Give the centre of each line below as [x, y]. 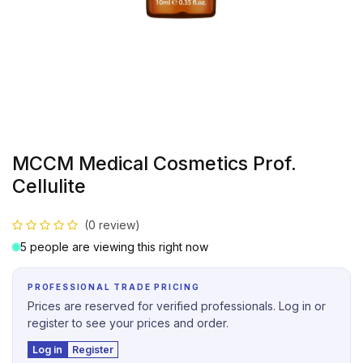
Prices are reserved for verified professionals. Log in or [177, 306]
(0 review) [112, 225]
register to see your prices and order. [128, 323]
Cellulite [49, 186]
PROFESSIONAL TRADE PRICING [114, 287]
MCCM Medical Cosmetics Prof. [154, 163]
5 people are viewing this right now [114, 247]
